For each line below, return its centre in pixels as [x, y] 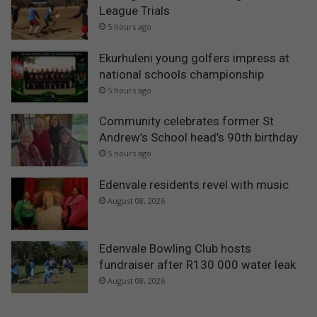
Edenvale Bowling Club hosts [175, 248]
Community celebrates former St [186, 121]
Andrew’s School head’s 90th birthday [198, 138]
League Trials [134, 11]
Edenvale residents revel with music [194, 184]
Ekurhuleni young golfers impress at [194, 58]
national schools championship [181, 74]
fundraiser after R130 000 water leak [197, 264]
